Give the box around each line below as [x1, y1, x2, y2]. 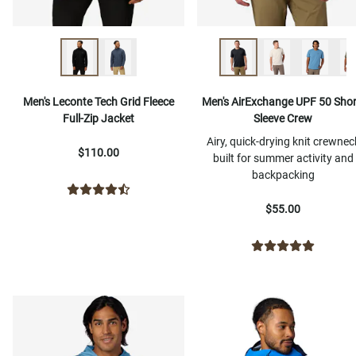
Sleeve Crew [253, 112, 312, 126]
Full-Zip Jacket [63, 112, 134, 126]
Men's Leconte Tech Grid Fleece [23, 95, 174, 109]
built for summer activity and [212, 152, 354, 165]
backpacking [251, 168, 315, 182]
